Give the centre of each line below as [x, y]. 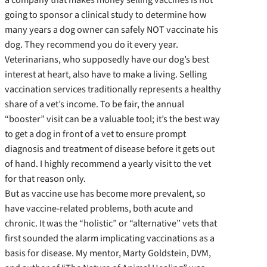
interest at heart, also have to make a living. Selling [106, 74]
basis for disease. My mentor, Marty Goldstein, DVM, [108, 253]
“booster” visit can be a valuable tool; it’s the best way [112, 119]
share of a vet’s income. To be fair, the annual [94, 104]
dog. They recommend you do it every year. [91, 45]
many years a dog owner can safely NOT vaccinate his [111, 30]
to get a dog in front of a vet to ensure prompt [95, 134]
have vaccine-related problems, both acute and [99, 209]
